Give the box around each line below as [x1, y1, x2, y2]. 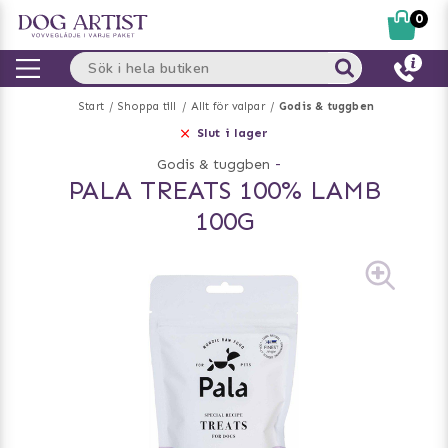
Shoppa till [118, 100, 177, 113]
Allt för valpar [190, 100, 265, 113]
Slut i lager [197, 126, 269, 140]
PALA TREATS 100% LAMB [67, 175, 381, 206]
